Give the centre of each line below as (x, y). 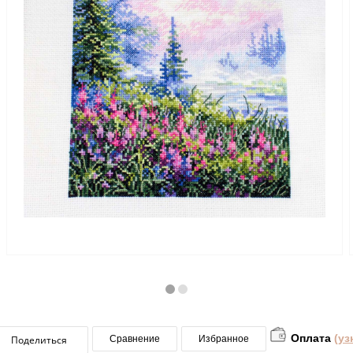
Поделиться (39, 340)
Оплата (311, 338)
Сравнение (135, 338)
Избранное (224, 338)
